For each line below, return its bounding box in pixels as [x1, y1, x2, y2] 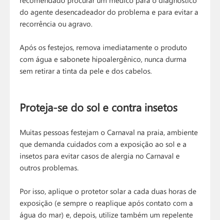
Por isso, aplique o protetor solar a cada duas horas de [20, 186, 197, 196]
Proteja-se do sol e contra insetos [20, 100, 178, 115]
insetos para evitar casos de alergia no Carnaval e [20, 151, 180, 161]
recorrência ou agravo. [20, 19, 93, 29]
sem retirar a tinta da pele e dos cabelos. [20, 66, 152, 76]
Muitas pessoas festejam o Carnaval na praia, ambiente [20, 127, 198, 137]
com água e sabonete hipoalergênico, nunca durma [20, 54, 187, 64]
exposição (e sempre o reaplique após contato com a [20, 198, 193, 208]
